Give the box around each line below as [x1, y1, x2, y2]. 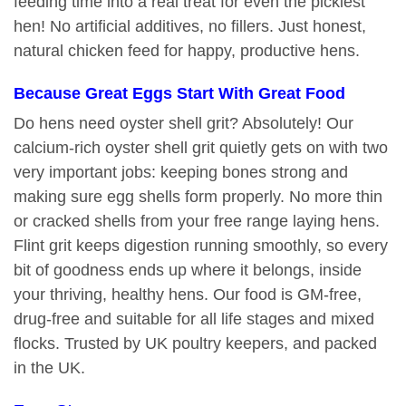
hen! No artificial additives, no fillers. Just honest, [14, 17, 366, 36]
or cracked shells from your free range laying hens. [14, 212, 380, 231]
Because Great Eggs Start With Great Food [14, 84, 345, 103]
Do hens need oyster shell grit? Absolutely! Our [14, 114, 353, 133]
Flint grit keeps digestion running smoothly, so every [14, 237, 388, 256]
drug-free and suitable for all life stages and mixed [14, 310, 374, 329]
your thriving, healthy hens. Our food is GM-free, [14, 285, 362, 304]
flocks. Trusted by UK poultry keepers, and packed [14, 334, 377, 353]
